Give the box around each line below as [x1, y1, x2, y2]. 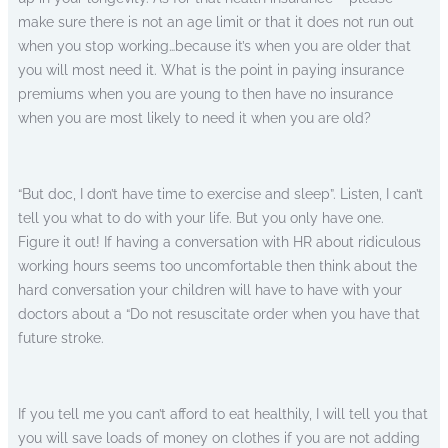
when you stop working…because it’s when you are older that [18, 37, 411, 54]
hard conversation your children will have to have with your [18, 281, 402, 298]
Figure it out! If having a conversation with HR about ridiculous [18, 233, 421, 250]
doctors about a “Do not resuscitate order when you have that [18, 305, 420, 322]
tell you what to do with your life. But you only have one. [18, 209, 388, 226]
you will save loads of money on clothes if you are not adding [18, 429, 420, 446]
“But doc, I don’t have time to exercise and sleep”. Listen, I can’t [18, 185, 423, 202]
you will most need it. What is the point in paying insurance [18, 61, 404, 78]
